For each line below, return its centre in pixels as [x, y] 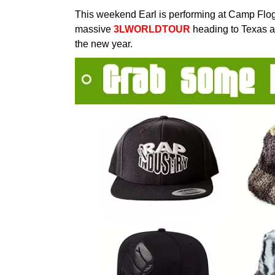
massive [94, 29]
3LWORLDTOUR [152, 29]
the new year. [104, 44]
